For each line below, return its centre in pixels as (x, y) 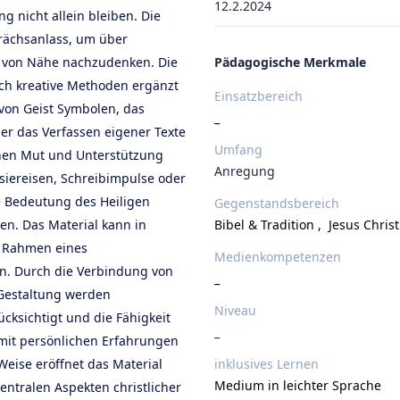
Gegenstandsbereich (277, 203)
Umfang (238, 150)
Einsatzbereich (258, 96)
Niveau (235, 310)
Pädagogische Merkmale (290, 62)
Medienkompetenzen (278, 257)
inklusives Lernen (267, 364)
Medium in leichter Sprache (298, 385)
